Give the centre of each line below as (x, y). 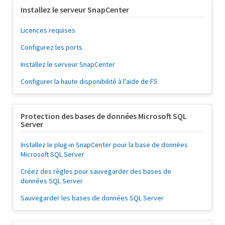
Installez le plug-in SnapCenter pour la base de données (104, 145)
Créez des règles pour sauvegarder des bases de (96, 172)
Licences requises (48, 30)
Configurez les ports (51, 47)
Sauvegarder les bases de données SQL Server (92, 198)
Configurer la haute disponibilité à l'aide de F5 (89, 82)
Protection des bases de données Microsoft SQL (104, 116)
